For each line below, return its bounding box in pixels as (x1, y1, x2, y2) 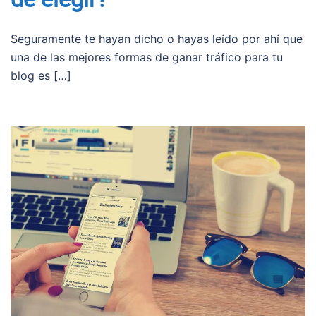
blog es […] (11, 68, 71, 83)
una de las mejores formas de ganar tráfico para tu (11, 49, 283, 64)
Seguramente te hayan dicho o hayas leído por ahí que (11, 31, 303, 46)
